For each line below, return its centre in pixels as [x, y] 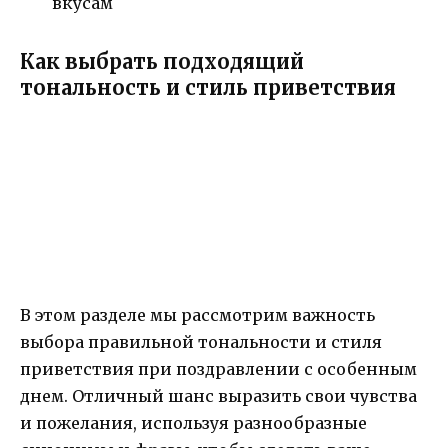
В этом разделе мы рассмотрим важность [197, 315]
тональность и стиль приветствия [208, 88]
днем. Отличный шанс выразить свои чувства [218, 396]
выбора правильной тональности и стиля [201, 342]
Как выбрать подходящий [162, 62]
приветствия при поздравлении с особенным [218, 369]
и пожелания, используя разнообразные [193, 423]
